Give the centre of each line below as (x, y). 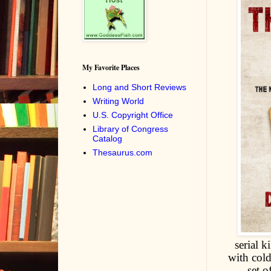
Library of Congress (130, 129)
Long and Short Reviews (139, 87)
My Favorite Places (111, 68)
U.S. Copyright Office (133, 115)
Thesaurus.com (122, 152)
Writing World (118, 101)
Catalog (107, 138)
